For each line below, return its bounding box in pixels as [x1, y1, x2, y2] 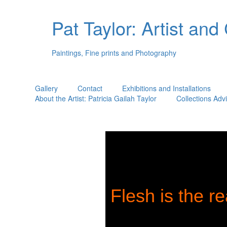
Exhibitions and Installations [122, 83, 211, 93]
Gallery [34, 83, 58, 93]
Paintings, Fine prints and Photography [52, 47, 176, 58]
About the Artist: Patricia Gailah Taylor [34, 93, 157, 103]
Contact [77, 83, 102, 93]
